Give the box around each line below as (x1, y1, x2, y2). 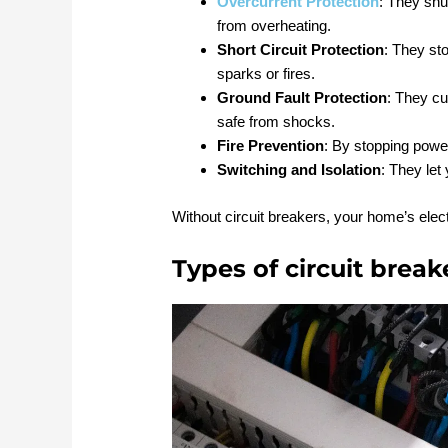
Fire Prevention (217, 137, 325, 155)
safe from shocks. (217, 113, 336, 131)
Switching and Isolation (217, 161, 382, 179)
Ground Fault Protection (217, 89, 388, 107)
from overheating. (217, 17, 332, 35)
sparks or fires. (217, 65, 316, 83)
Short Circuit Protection (217, 41, 385, 59)
